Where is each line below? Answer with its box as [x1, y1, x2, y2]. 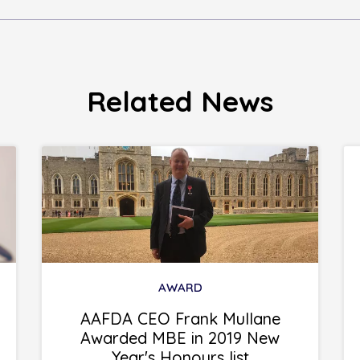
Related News [87, 84, 273, 120]
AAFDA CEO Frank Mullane [80, 309, 280, 329]
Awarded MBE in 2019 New [80, 328, 280, 349]
